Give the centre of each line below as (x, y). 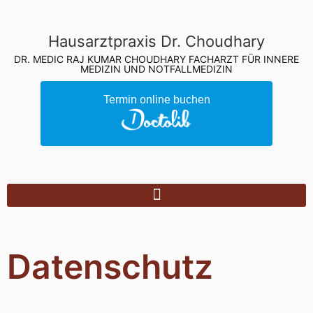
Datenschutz (110, 266)
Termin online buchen (156, 100)
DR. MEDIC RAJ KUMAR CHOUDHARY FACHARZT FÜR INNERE (156, 59)
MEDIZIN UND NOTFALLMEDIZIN (156, 69)
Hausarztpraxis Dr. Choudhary (156, 41)
